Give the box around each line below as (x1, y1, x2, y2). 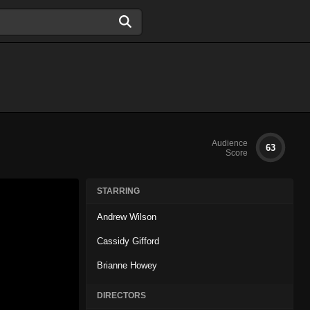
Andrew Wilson (97, 212, 156, 222)
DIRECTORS (97, 291, 146, 300)
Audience (212, 138, 248, 148)
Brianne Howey (97, 260, 157, 271)
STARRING (97, 186, 140, 196)
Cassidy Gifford (97, 236, 159, 246)
